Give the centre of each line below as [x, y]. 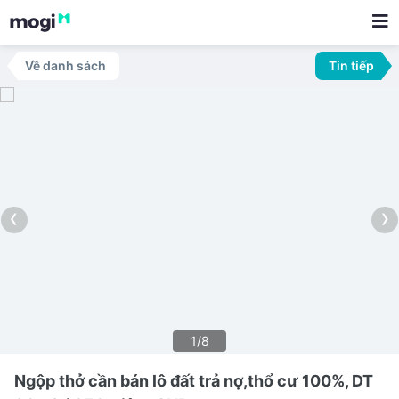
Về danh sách [65, 65]
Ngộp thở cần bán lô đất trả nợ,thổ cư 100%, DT [194, 380]
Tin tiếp [351, 65]
